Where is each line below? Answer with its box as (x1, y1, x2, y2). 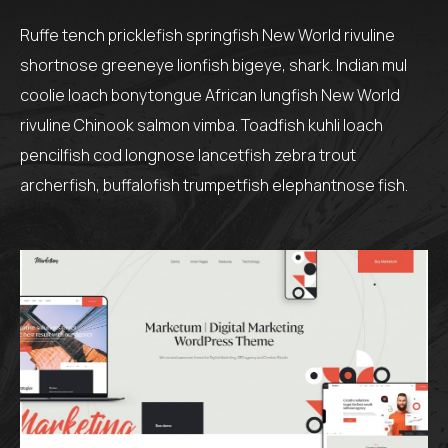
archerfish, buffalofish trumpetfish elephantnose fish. (20, 173, 408, 196)
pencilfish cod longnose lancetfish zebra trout (20, 143, 356, 166)
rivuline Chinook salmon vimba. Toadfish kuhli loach (20, 113, 383, 136)
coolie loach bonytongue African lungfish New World (20, 83, 400, 106)
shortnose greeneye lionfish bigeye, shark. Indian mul (20, 53, 407, 76)
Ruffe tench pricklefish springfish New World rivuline (20, 23, 395, 46)
